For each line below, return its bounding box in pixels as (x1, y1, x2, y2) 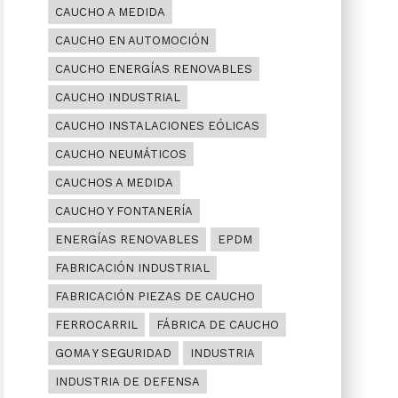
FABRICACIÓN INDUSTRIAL (54, 261, 210, 275)
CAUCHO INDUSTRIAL (54, 91, 180, 104)
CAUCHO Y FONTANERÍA (54, 204, 193, 218)
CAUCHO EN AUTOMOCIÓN (54, 34, 209, 47)
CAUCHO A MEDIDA (54, 5, 165, 19)
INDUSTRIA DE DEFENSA (54, 375, 200, 388)
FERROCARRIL (54, 318, 138, 331)
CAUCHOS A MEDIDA (54, 176, 173, 189)
